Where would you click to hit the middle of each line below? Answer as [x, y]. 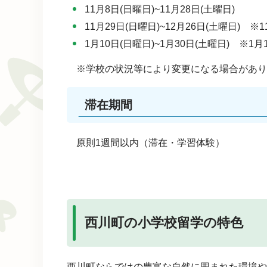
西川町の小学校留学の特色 [164, 223]
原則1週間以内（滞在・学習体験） [150, 143]
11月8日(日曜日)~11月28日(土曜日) [160, 10]
